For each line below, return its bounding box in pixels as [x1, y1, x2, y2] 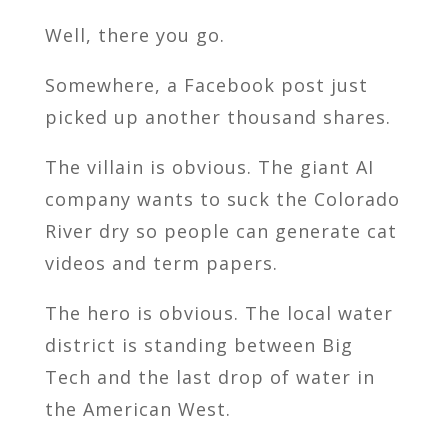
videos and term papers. [44, 251, 278, 276]
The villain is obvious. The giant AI [44, 155, 374, 180]
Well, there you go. [44, 23, 225, 48]
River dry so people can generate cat [44, 219, 397, 244]
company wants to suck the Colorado [44, 187, 400, 212]
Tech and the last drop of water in [44, 365, 375, 390]
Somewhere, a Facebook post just [44, 73, 368, 98]
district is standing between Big [44, 333, 353, 358]
